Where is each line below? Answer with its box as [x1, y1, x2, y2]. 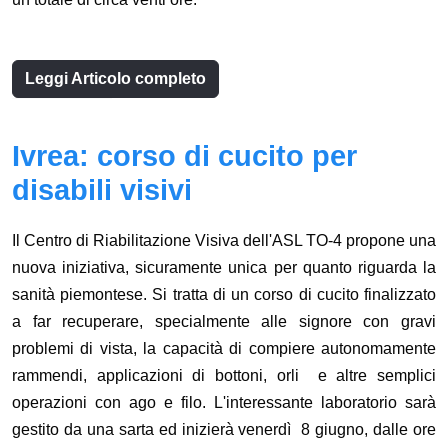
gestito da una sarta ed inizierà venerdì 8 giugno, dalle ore [12, 421, 436, 439]
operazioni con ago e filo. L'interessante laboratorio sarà [12, 394, 436, 412]
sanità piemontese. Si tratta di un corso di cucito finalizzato [12, 286, 436, 304]
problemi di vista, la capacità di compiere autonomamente [12, 340, 436, 358]
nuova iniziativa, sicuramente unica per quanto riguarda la [12, 259, 436, 277]
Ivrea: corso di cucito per [12, 140, 357, 173]
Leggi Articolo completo [25, 70, 206, 88]
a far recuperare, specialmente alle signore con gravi [12, 313, 436, 331]
